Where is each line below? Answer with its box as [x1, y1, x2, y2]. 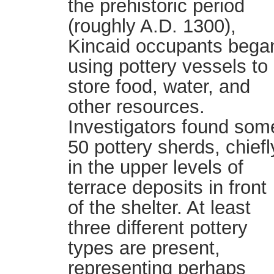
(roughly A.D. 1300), [68, 15, 236, 37]
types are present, [68, 237, 220, 259]
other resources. [68, 96, 205, 117]
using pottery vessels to [68, 56, 268, 77]
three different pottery [68, 217, 248, 239]
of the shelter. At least [68, 197, 251, 218]
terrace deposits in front [68, 177, 267, 198]
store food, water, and [68, 76, 250, 97]
